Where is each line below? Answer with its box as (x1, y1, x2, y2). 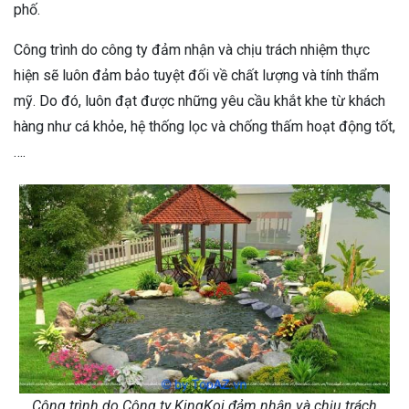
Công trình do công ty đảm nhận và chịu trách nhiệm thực (14, 41, 370, 59)
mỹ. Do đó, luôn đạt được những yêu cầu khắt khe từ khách (14, 92, 385, 110)
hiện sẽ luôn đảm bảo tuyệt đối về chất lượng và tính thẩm (14, 67, 379, 85)
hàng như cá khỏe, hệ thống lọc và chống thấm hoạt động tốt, (14, 118, 395, 136)
